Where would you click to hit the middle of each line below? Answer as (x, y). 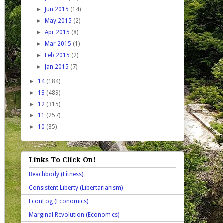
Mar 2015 (59, 44)
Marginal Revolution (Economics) (74, 215)
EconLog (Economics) (58, 201)
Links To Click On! (62, 160)
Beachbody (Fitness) (56, 174)
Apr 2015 (58, 32)
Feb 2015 (58, 55)
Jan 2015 (58, 66)
